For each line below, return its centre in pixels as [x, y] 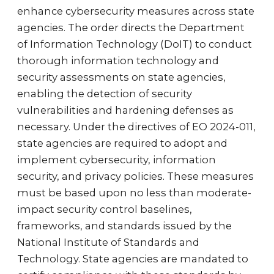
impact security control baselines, [105, 209]
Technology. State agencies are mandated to [133, 259]
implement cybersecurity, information [117, 160]
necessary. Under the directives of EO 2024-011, [136, 127]
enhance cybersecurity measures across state [136, 11]
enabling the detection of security [105, 94]
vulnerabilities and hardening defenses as [125, 110]
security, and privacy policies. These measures [135, 176]
